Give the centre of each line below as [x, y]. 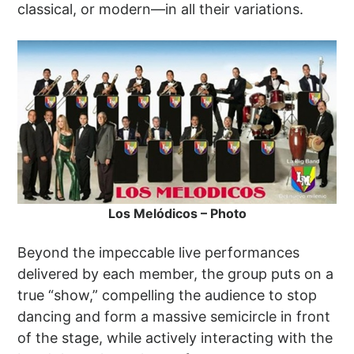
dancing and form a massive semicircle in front [174, 317]
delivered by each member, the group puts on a [176, 274]
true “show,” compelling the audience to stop [168, 296]
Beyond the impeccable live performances [159, 253]
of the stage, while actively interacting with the [175, 338]
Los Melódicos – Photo [177, 214]
